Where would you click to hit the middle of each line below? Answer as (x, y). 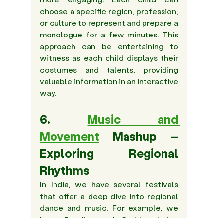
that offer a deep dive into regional (109, 196)
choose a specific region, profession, (109, 11)
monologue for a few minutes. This (109, 35)
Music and (133, 119)
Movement (70, 136)
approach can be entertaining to (109, 46)
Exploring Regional (109, 153)
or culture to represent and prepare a (109, 23)
